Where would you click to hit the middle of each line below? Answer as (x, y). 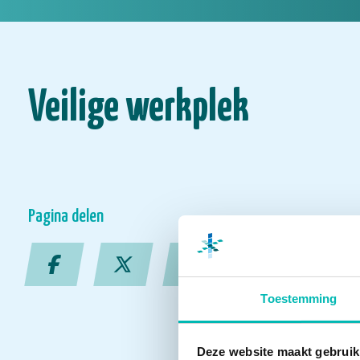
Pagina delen (66, 217)
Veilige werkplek (139, 108)
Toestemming (299, 299)
